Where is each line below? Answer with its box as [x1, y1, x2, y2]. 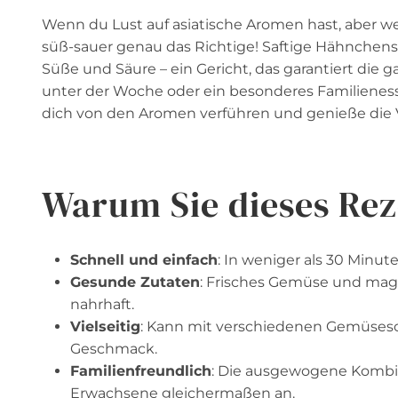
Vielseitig [70, 318, 140, 336]
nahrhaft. [70, 296, 134, 314]
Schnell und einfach [70, 251, 218, 269]
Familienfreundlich [70, 362, 211, 380]
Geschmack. [70, 340, 157, 358]
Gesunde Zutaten [70, 274, 200, 291]
